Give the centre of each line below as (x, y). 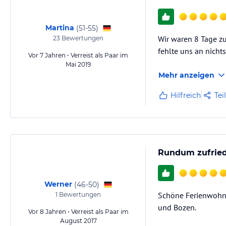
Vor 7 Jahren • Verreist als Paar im (78, 55)
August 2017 (78, 221)
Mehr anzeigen (186, 75)
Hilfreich (186, 95)
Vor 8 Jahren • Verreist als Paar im (78, 212)
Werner (58, 184)
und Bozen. (177, 207)
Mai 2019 (78, 64)
